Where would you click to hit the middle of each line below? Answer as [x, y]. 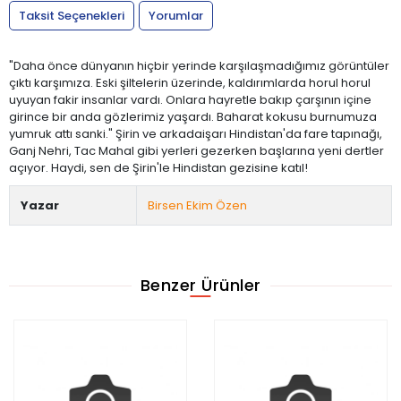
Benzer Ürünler [200, 286]
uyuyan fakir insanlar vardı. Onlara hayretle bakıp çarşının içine [190, 99]
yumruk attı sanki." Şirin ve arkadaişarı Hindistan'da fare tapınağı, [196, 133]
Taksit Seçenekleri [72, 15]
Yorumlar [176, 15]
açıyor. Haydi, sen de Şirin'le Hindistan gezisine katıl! [158, 167]
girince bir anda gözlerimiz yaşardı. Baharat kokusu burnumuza [193, 116]
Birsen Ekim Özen [197, 205]
